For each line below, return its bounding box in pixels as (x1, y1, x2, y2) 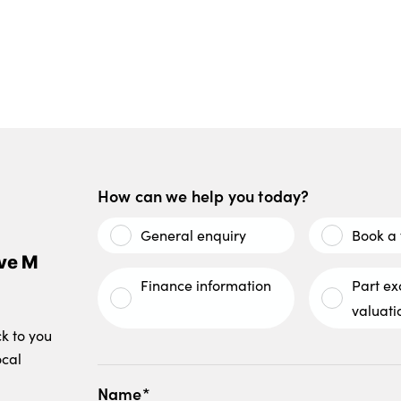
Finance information (140, 276, 271, 295)
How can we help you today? (97, 184, 310, 208)
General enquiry (140, 226, 246, 245)
